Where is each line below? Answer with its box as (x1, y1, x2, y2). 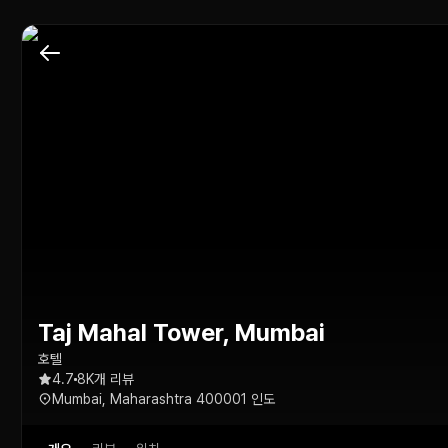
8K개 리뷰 (76, 371, 134, 387)
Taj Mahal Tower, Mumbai (37, 318, 325, 347)
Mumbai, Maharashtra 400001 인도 (51, 391, 275, 407)
